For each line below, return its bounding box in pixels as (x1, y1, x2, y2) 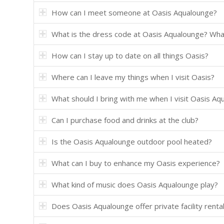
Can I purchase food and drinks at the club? (51, 115, 198, 125)
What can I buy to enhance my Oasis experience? (51, 158, 220, 168)
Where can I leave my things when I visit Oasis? (51, 72, 214, 82)
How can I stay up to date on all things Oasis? (51, 50, 208, 60)
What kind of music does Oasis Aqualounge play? (51, 179, 218, 189)
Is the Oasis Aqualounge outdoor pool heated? (51, 136, 212, 146)
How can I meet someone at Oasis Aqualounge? (51, 7, 217, 17)
